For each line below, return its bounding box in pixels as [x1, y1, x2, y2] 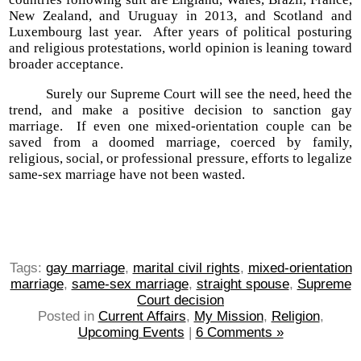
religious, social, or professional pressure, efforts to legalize [9, 151, 352, 167]
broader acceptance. [9, 56, 127, 73]
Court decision [137, 293, 224, 309]
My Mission [193, 309, 263, 325]
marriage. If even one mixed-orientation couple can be [9, 118, 352, 135]
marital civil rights [132, 260, 240, 276]
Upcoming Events [77, 325, 185, 341]
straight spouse [196, 276, 289, 293]
